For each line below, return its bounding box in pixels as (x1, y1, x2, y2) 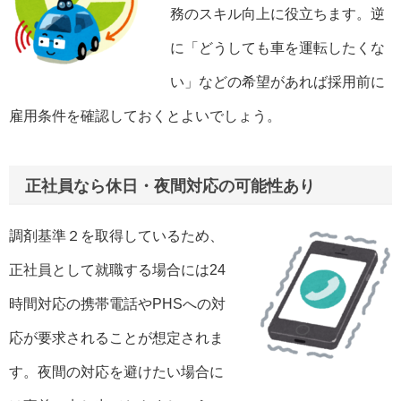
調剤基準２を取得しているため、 (9, 228, 224, 244)
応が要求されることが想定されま (9, 330, 224, 346)
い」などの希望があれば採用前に (170, 73, 385, 90)
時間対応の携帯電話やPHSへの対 (9, 296, 226, 312)
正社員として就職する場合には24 (9, 262, 226, 278)
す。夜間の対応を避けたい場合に (9, 364, 224, 380)
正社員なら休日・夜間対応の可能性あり (25, 176, 315, 195)
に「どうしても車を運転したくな (170, 39, 385, 55)
